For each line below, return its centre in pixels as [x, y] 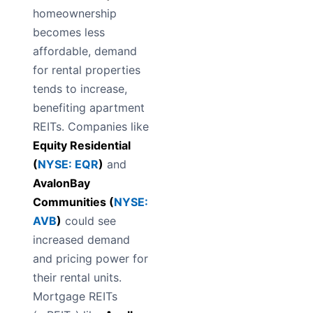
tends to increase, [80, 89]
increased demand [81, 240]
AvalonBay [61, 183]
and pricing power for [90, 259]
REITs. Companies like [91, 127]
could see [89, 221]
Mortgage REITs [75, 297]
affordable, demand [85, 51]
